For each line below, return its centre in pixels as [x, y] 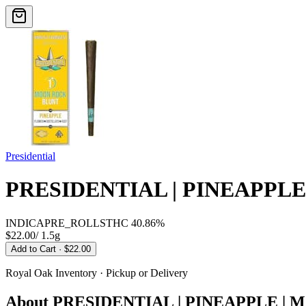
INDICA [25, 223]
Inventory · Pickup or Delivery [120, 273]
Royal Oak [29, 273]
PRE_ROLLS [75, 223]
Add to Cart [35, 249]
